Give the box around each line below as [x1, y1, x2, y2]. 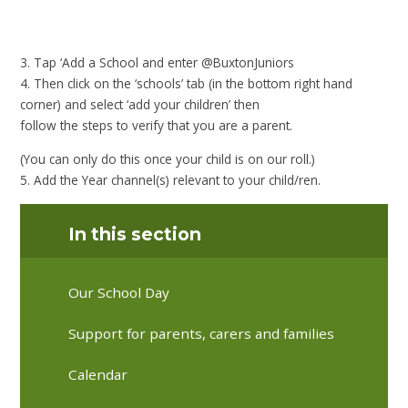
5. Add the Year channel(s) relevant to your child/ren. [20, 170, 321, 189]
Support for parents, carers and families [68, 323, 335, 342]
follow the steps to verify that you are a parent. [20, 117, 297, 135]
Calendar [68, 365, 128, 384]
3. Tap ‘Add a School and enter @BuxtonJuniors [20, 54, 295, 72]
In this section [68, 223, 202, 246]
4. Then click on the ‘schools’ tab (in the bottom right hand [20, 75, 353, 93]
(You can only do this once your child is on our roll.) [20, 149, 316, 168]
